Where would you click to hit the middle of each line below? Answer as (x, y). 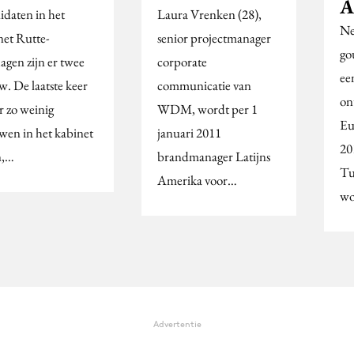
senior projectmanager (214, 38)
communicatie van (204, 85)
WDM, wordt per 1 (207, 109)
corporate (182, 61)
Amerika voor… (197, 180)
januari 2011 (189, 132)
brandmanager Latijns (214, 156)
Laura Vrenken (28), (209, 14)
